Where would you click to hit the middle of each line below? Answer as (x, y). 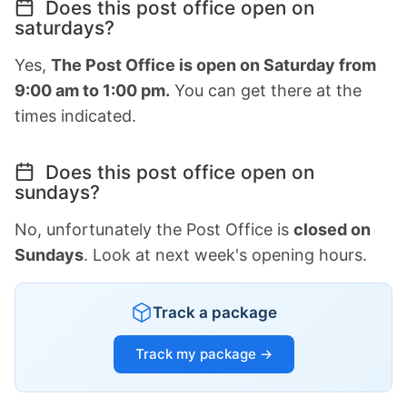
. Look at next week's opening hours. (225, 254)
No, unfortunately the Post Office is (154, 229)
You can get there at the (266, 90)
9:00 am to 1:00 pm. (92, 90)
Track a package (214, 312)
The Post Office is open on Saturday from (213, 65)
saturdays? (65, 27)
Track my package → (203, 353)
